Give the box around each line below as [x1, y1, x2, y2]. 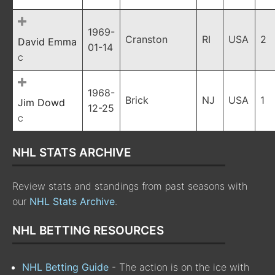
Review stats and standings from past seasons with [12, 180, 247, 192]
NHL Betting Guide [22, 260, 109, 273]
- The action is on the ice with [109, 260, 249, 273]
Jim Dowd [18, 96, 65, 109]
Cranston [125, 33, 168, 45]
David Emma [18, 36, 77, 48]
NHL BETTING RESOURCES [12, 223, 164, 238]
